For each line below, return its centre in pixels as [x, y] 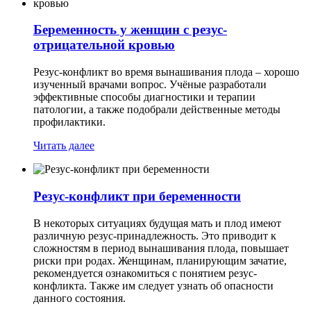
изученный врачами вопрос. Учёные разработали [150, 85]
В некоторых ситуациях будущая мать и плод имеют [157, 223]
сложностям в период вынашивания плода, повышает [161, 248]
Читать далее [64, 146]
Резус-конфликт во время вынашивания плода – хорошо [166, 72]
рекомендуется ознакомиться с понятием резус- [145, 273]
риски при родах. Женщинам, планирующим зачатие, [160, 260]
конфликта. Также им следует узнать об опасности [153, 285]
